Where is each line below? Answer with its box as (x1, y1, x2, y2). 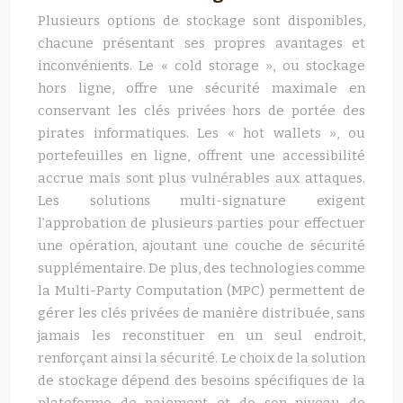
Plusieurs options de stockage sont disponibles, (38, 13, 365, 29)
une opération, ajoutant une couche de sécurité (38, 237, 365, 254)
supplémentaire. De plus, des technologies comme (38, 260, 365, 276)
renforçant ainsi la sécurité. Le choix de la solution (38, 350, 365, 366)
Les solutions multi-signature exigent (38, 193, 365, 209)
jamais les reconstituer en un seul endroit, (38, 327, 365, 344)
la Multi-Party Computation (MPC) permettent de (38, 282, 365, 299)
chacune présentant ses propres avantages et (38, 35, 365, 51)
